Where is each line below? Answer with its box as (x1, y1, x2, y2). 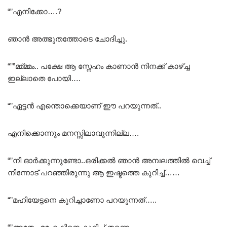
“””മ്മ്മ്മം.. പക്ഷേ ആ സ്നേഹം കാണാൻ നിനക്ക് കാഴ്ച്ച (8, 61, 190, 70)
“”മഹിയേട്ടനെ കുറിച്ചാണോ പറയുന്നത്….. (8, 195, 157, 204)
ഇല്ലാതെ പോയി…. (8, 73, 81, 83)
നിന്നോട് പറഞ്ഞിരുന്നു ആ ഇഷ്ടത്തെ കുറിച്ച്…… (8, 168, 180, 177)
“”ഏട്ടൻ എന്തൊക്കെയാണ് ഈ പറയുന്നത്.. (8, 101, 161, 110)
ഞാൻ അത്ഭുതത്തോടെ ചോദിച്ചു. (8, 34, 127, 43)
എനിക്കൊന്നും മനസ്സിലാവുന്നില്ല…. (8, 128, 139, 137)
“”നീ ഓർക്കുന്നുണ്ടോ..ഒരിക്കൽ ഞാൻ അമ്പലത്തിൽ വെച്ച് (8, 156, 210, 165)
